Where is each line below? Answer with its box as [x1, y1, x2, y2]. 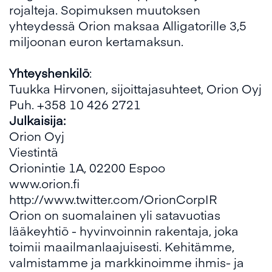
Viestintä [9, 143, 58, 160]
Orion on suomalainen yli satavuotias [9, 206, 220, 223]
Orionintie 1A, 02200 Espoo [9, 159, 165, 175]
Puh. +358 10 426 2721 [9, 96, 141, 112]
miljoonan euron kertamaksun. [9, 33, 183, 49]
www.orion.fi [9, 175, 80, 191]
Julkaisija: [9, 112, 66, 128]
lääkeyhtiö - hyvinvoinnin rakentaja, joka [9, 222, 239, 239]
